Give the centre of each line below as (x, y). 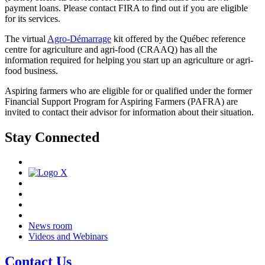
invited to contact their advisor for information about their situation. (129, 112)
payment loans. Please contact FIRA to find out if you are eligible (126, 8)
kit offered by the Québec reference (178, 38)
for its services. (33, 18)
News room (50, 226)
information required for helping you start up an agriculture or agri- (129, 60)
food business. (31, 70)
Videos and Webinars (68, 237)
